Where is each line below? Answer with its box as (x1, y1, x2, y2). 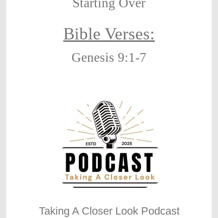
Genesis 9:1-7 (72, 50, 146, 65)
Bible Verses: (63, 24, 155, 43)
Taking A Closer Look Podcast (38, 204, 180, 217)
